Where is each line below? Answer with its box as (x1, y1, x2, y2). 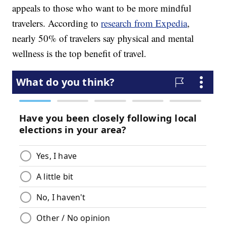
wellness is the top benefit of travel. (12, 47, 147, 60)
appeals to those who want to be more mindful (12, 2, 192, 15)
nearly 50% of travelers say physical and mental (12, 32, 194, 45)
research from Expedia (101, 17, 188, 30)
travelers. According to (12, 17, 101, 30)
